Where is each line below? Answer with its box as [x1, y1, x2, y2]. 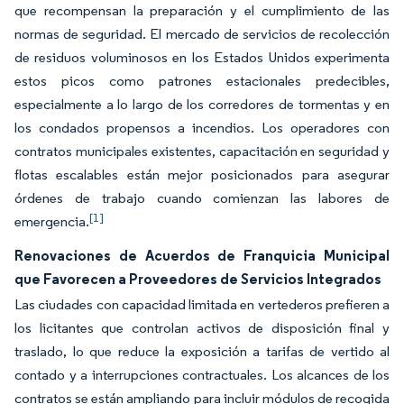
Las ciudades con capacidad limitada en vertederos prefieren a [14, 296, 390, 313]
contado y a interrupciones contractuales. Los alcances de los [14, 366, 390, 383]
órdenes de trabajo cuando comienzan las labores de [14, 189, 390, 207]
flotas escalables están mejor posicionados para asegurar [14, 166, 390, 183]
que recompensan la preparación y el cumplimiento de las [14, 2, 390, 19]
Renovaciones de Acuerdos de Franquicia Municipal [14, 246, 390, 264]
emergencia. [14, 213, 89, 230]
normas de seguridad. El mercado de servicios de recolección [14, 25, 390, 42]
